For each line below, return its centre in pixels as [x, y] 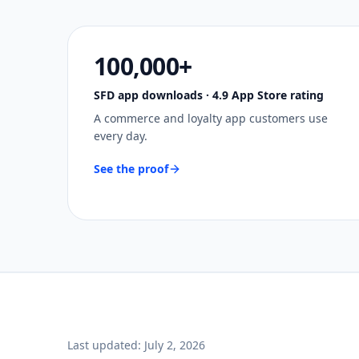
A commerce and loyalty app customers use [211, 118]
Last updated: [106, 345]
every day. [121, 136]
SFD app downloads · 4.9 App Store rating [209, 95]
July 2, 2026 [175, 345]
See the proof [131, 169]
